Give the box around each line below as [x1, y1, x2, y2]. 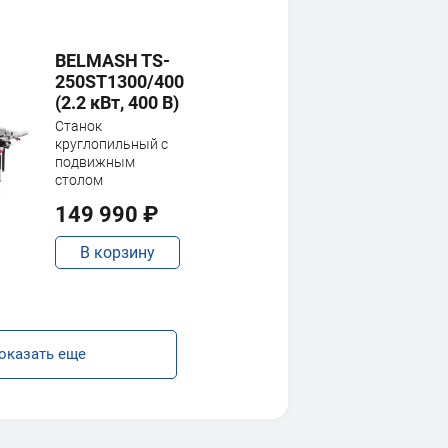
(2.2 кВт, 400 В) [55, 92, 179, 113]
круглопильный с [55, 136, 168, 152]
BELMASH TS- [55, 50, 170, 71]
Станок [55, 118, 102, 134]
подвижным [55, 154, 135, 170]
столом [55, 172, 103, 188]
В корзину [80, 243, 155, 262]
